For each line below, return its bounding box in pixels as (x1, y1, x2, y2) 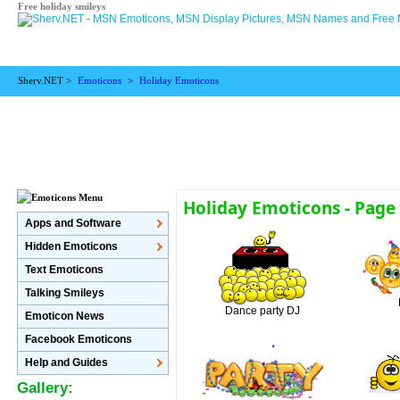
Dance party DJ (225, 304, 301, 317)
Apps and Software (24, 217, 121, 229)
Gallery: (16, 379, 73, 396)
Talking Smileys (24, 287, 104, 299)
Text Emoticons (24, 263, 104, 276)
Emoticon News (24, 310, 104, 322)
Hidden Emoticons (24, 240, 118, 253)
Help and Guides (24, 356, 108, 369)
